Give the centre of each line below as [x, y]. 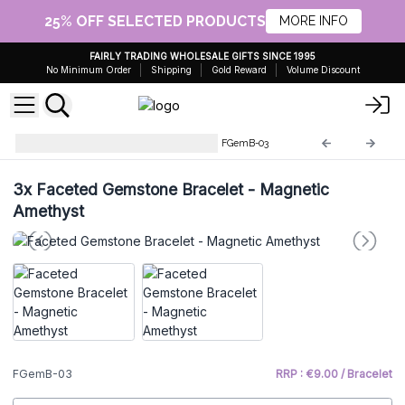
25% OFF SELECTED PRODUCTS [155, 21]
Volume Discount [323, 70]
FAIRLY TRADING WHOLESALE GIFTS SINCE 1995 [202, 56]
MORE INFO [313, 21]
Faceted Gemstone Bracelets [127, 143]
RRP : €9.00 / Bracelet [334, 374]
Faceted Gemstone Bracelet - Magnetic [180, 189]
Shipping [171, 70]
